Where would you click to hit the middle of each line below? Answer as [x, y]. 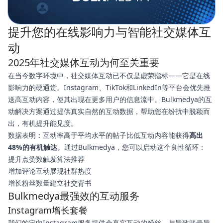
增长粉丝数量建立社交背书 [50, 183]
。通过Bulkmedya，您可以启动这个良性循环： [131, 147]
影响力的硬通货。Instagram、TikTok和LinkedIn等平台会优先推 [109, 87]
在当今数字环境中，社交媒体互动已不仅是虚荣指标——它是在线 [109, 75]
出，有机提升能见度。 [43, 123]
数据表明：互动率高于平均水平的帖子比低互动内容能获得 [99, 135]
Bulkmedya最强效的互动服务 [74, 196]
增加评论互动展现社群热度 [50, 171]
